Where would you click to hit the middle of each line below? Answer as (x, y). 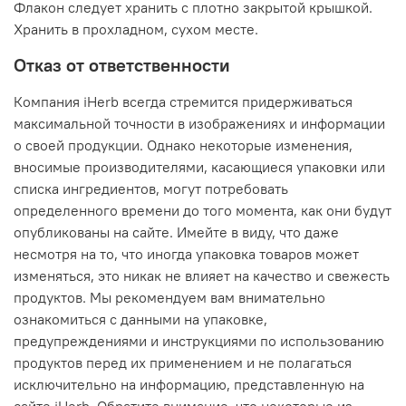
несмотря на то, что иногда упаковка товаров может (186, 254)
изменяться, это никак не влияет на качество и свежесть (202, 276)
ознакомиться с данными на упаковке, (140, 319)
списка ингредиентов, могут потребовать (151, 189)
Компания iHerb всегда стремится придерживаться (183, 102)
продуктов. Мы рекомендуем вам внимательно (169, 298)
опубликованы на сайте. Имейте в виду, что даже (176, 232)
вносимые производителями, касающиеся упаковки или (199, 167)
